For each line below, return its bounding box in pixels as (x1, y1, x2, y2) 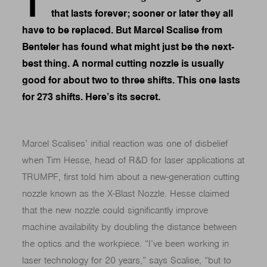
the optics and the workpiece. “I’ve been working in (22, 238, 229, 250)
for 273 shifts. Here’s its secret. (22, 91, 161, 103)
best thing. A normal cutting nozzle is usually (22, 58, 225, 70)
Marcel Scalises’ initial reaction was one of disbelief (22, 138, 228, 150)
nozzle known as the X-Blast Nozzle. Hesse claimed (22, 188, 230, 200)
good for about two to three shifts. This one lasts (22, 74, 241, 86)
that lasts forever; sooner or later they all (51, 8, 234, 20)
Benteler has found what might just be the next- (22, 41, 235, 53)
